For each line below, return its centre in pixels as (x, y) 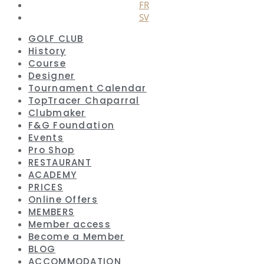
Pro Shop (52, 150)
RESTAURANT (60, 163)
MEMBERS (52, 212)
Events (46, 138)
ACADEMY (53, 175)
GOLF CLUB (56, 39)
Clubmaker (57, 113)
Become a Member (77, 237)
